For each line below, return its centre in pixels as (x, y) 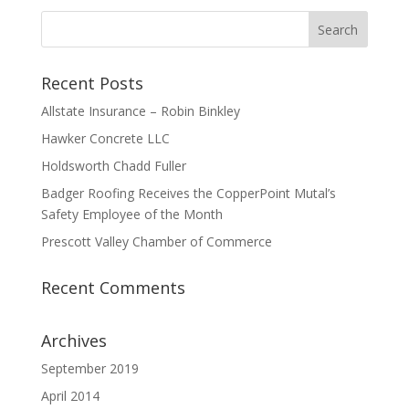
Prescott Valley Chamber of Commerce (156, 241)
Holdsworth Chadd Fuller (113, 166)
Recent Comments (113, 288)
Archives (73, 341)
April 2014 (70, 396)
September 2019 (89, 368)
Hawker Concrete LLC (105, 138)
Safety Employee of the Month (131, 214)
